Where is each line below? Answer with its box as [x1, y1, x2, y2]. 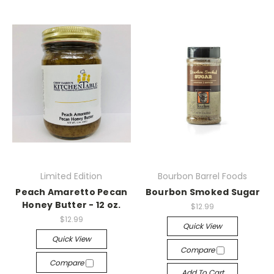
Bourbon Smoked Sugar [145, 185, 260, 198]
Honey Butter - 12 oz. [22, 198, 121, 211]
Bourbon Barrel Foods [158, 169, 248, 182]
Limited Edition [40, 169, 103, 182]
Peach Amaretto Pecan [15, 185, 128, 198]
